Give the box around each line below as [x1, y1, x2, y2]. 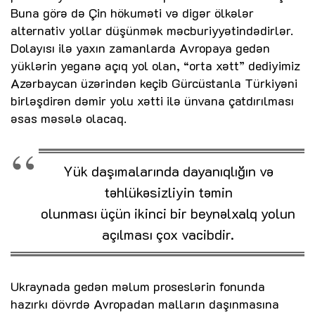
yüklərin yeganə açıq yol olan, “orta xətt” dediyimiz [11, 57, 300, 75]
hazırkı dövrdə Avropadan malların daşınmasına [11, 295, 279, 313]
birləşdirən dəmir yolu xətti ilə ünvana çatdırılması [11, 92, 294, 110]
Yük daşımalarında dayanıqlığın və [63, 162, 274, 181]
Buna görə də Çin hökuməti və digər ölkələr [11, 4, 254, 22]
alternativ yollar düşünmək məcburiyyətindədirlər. [11, 22, 293, 39]
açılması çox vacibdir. [102, 225, 234, 244]
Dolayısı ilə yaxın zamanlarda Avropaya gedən [11, 39, 270, 57]
